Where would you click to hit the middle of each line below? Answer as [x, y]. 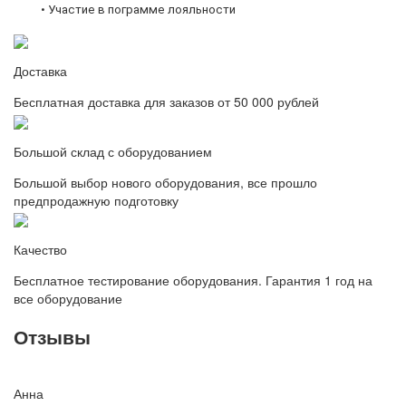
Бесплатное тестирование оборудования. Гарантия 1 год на [193, 280]
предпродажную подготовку [96, 200]
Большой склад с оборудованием [113, 151]
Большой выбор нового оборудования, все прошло [165, 182]
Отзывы [52, 337]
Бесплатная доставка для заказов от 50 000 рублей [166, 102]
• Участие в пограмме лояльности [138, 10]
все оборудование [68, 298]
